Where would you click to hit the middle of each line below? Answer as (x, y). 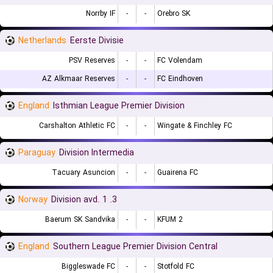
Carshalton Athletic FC (77, 126)
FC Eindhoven (180, 79)
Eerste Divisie (97, 41)
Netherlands (42, 41)
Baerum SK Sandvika (80, 220)
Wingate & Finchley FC (195, 126)
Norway (33, 200)
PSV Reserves (92, 61)
